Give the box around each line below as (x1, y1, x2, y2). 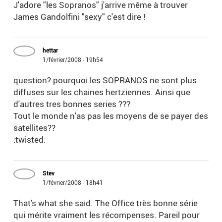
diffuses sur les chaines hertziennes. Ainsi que (13, 86, 191, 98)
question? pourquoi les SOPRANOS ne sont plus (13, 74, 197, 86)
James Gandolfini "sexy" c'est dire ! (13, 11, 146, 23)
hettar (43, 46, 58, 55)
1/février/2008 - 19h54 (43, 55, 104, 64)
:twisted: (13, 134, 46, 146)
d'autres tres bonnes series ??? (13, 98, 131, 110)
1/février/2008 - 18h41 (43, 178, 104, 187)
